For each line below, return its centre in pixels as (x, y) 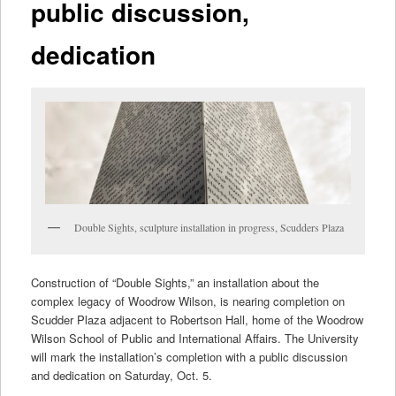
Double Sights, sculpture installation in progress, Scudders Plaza (209, 227)
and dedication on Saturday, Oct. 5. (121, 376)
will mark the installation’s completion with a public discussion (189, 357)
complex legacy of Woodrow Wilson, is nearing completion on (187, 301)
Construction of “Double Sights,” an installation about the (175, 283)
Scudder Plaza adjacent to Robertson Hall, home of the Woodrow (197, 320)
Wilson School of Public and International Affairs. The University (194, 339)
